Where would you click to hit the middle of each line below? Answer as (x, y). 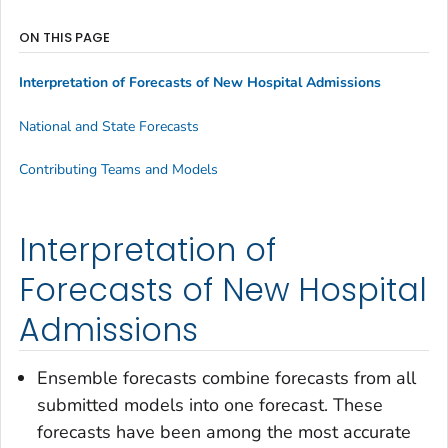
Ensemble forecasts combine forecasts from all (226, 377)
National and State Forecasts (109, 126)
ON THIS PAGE (64, 37)
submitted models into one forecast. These (210, 404)
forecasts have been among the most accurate (224, 431)
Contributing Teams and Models (118, 170)
